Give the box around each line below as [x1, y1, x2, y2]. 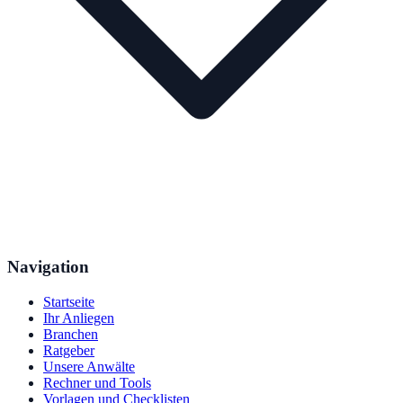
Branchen [43, 326, 98, 342]
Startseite [43, 293, 94, 309]
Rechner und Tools [43, 374, 151, 390]
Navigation [7, 257, 89, 277]
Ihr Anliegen [43, 309, 114, 326]
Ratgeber [43, 342, 94, 358]
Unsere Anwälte [43, 358, 135, 374]
